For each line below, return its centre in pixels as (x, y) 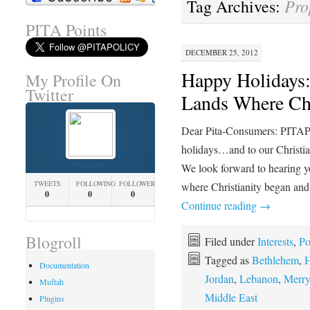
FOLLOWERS (139, 184)
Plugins (52, 299)
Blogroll (53, 243)
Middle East (231, 298)
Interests (275, 241)
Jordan (219, 279)
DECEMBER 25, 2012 (221, 53)
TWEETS (47, 184)
